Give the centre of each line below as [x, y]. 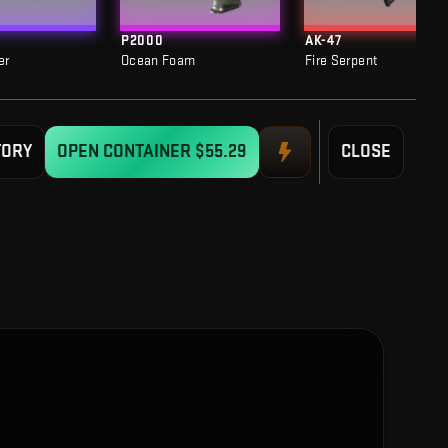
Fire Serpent [341, 60]
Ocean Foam [158, 60]
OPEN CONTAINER [126, 151]
